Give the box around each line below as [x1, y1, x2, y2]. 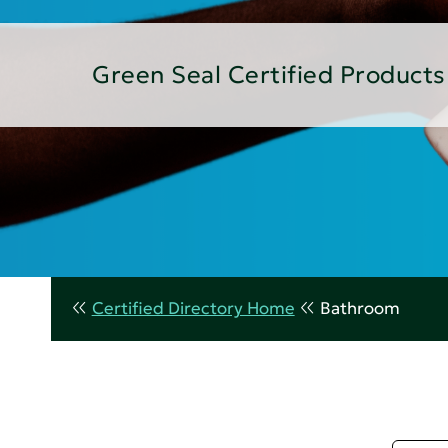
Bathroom [319, 297, 400, 319]
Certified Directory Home [91, 297, 295, 319]
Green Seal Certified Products [92, 59, 446, 90]
